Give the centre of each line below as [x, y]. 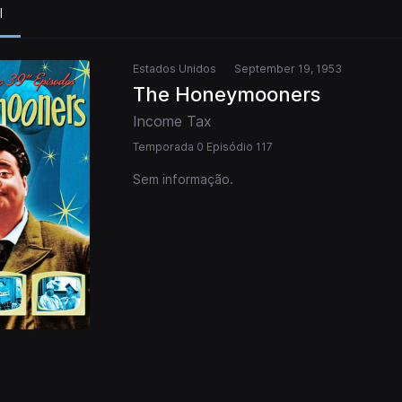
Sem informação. [183, 179]
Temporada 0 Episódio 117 [203, 147]
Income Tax [172, 122]
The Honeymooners [227, 95]
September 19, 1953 [288, 69]
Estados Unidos [175, 69]
